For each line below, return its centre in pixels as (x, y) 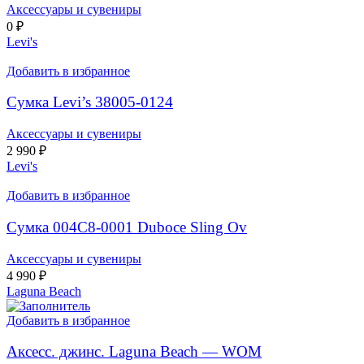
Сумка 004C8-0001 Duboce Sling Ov (127, 227)
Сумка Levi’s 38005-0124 (90, 102)
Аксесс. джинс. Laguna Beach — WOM (134, 352)
